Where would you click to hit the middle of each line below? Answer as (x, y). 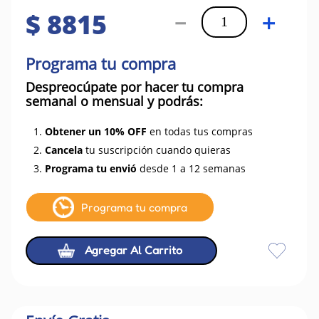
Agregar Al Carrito (134, 250)
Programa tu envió (91, 168)
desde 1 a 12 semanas (191, 168)
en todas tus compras (200, 131)
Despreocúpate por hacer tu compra (135, 87)
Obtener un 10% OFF (96, 131)
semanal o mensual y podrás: (114, 101)
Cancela (64, 150)
